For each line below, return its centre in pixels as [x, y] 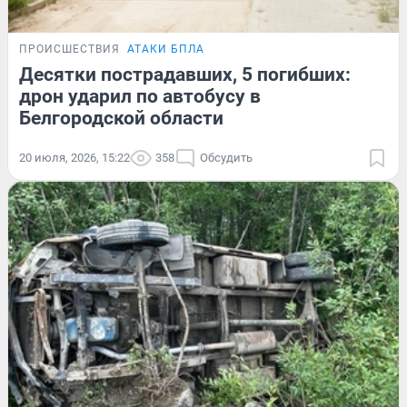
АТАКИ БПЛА [166, 50]
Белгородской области [121, 119]
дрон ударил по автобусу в [140, 97]
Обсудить [226, 158]
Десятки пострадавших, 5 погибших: [185, 75]
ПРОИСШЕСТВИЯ [69, 50]
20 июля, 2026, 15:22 [74, 158]
